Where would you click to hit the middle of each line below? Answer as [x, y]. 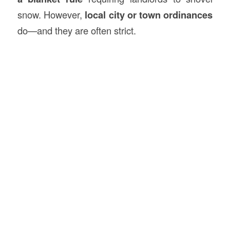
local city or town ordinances [149, 15]
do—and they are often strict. [76, 31]
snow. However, [51, 15]
